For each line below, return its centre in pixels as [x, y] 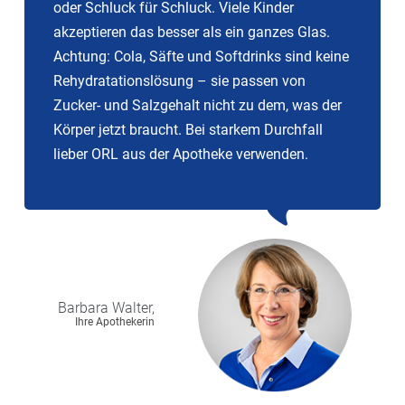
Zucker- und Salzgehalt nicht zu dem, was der [198, 105]
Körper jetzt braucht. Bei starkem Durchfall [188, 129]
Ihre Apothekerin [115, 322]
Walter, [133, 308]
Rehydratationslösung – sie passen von [179, 80]
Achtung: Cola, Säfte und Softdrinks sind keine [201, 56]
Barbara [83, 308]
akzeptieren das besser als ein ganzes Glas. [192, 32]
